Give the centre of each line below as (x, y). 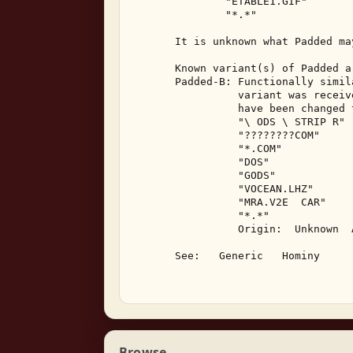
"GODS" (206, 175)
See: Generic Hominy (229, 256)
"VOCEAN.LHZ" (225, 189)
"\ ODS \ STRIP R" (241, 122)
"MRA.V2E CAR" (232, 202)
